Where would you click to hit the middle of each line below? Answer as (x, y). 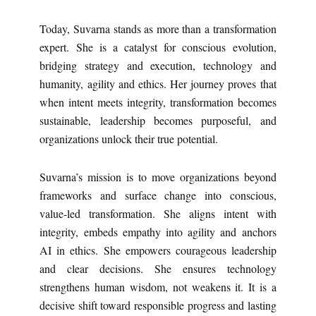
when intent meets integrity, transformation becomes (158, 102)
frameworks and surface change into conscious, (158, 195)
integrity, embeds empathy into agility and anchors (158, 231)
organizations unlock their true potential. (129, 138)
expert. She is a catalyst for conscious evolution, (158, 47)
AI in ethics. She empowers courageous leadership (158, 250)
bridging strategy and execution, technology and (158, 65)
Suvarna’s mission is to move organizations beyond (158, 176)
